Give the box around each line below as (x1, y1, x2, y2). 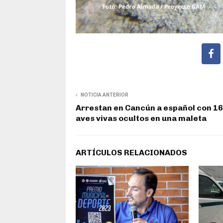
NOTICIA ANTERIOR (81, 92, 128, 98)
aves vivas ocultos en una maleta (76, 113, 207, 123)
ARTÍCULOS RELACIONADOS (76, 147, 187, 157)
